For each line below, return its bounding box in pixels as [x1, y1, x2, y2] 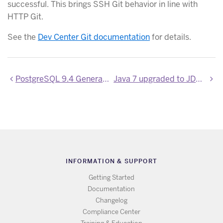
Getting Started [88, 174, 134, 182]
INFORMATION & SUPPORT [65, 157, 158, 165]
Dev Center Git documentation [38, 31, 150, 42]
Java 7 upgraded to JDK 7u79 [196, 73, 203, 84]
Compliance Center [82, 208, 140, 216]
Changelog [95, 197, 127, 205]
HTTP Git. [7, 11, 43, 22]
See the [7, 31, 38, 42]
